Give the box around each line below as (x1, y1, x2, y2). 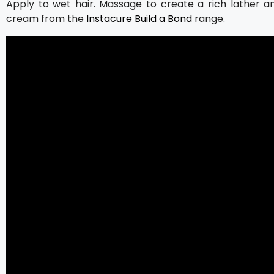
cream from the (6, 12, 86, 26)
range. (192, 12, 225, 26)
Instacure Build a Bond (86, 12, 192, 26)
